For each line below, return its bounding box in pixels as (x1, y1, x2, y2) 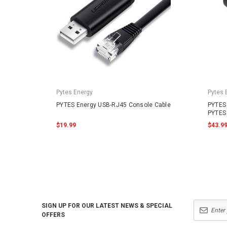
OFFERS (42, 211, 65, 218)
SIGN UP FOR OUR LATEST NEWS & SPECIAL (42, 202, 172, 209)
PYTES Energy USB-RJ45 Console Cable (56, 101, 171, 108)
